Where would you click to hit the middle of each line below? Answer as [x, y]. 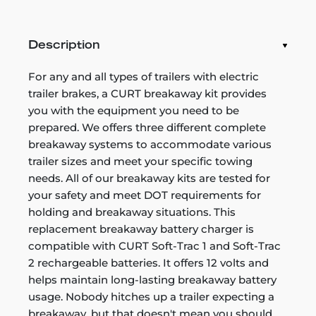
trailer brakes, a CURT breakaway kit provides [147, 93]
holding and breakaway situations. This [132, 212]
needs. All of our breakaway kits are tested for [149, 178]
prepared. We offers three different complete [147, 127]
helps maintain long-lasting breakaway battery [152, 280]
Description [64, 46]
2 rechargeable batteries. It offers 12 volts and [148, 263]
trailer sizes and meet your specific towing [140, 161]
